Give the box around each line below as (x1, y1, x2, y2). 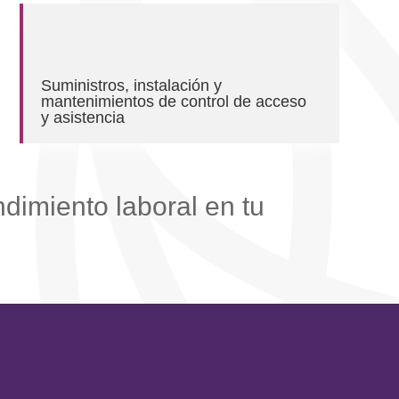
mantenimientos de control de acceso (41, 92, 307, 110)
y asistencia (41, 108, 126, 126)
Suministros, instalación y (41, 76, 223, 94)
